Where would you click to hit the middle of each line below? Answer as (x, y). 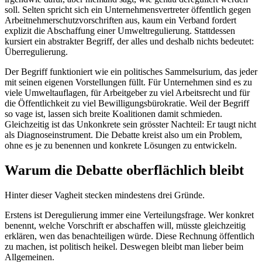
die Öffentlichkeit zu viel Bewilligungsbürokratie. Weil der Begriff (127, 104)
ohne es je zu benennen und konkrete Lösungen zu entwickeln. (121, 146)
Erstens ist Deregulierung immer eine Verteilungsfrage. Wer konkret (129, 215)
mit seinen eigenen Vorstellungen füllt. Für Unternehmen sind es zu (128, 82)
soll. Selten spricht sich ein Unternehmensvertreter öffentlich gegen (128, 10)
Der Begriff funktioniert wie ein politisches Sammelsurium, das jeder (131, 72)
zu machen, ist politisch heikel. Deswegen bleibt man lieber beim (124, 247)
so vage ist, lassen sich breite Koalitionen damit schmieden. (113, 114)
